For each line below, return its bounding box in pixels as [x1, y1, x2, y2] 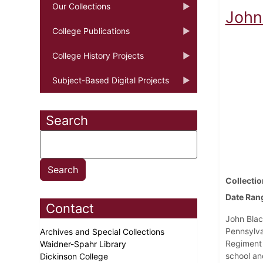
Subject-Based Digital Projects [52, 75, 169, 85]
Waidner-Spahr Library [40, 238, 129, 249]
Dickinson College [40, 251, 110, 261]
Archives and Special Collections [40, 226, 167, 237]
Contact [46, 200, 94, 216]
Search [46, 112, 88, 128]
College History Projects [52, 50, 144, 60]
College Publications [52, 25, 130, 36]
